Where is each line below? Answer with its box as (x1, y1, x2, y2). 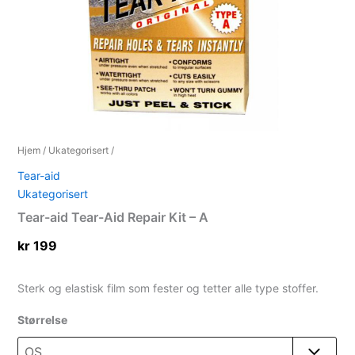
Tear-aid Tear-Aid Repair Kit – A (17, 209, 209, 226)
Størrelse (17, 313, 68, 327)
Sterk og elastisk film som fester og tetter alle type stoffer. (17, 281, 319, 296)
